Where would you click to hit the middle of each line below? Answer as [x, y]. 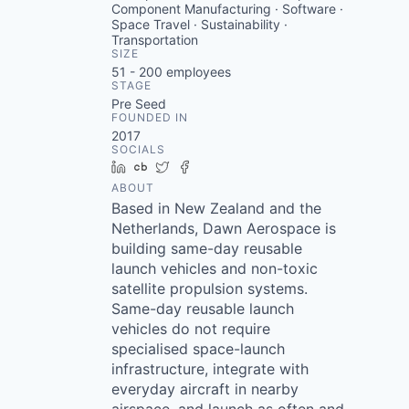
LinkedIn [158, 167]
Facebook [228, 167]
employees [197, 72]
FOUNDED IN [150, 117]
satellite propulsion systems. [210, 288]
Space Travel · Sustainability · [199, 24]
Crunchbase [190, 167]
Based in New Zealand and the [216, 208]
